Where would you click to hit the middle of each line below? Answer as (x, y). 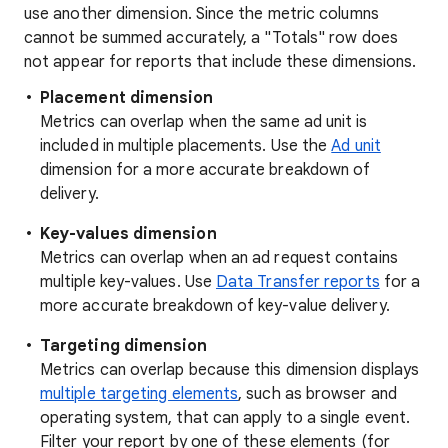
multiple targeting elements (139, 394)
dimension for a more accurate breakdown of (205, 170)
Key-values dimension (128, 234)
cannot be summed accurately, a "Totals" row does (211, 38)
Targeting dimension (124, 346)
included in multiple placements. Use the (186, 146)
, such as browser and (317, 394)
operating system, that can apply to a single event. (225, 418)
